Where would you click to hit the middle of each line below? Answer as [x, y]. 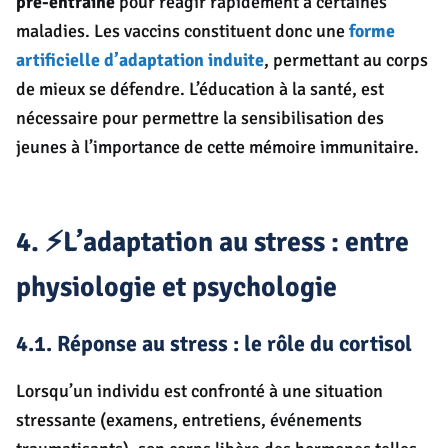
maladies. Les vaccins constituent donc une [180, 31]
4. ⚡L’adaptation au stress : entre [212, 242]
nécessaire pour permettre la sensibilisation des [200, 118]
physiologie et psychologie [176, 287]
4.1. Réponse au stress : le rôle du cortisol [214, 344]
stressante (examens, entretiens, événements [189, 420]
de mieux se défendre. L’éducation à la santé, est [200, 89]
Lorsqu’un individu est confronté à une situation [199, 391]
